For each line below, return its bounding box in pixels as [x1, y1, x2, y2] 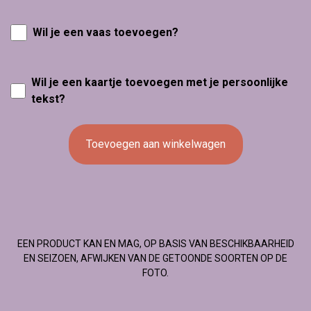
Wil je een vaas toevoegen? [33, 25, 178, 39]
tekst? [31, 92, 66, 106]
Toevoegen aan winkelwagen [85, 137, 226, 151]
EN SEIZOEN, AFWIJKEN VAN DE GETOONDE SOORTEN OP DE [24, 252, 287, 264]
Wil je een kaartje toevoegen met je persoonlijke [31, 75, 289, 89]
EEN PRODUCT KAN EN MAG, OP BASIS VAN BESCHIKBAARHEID [17, 237, 294, 249]
